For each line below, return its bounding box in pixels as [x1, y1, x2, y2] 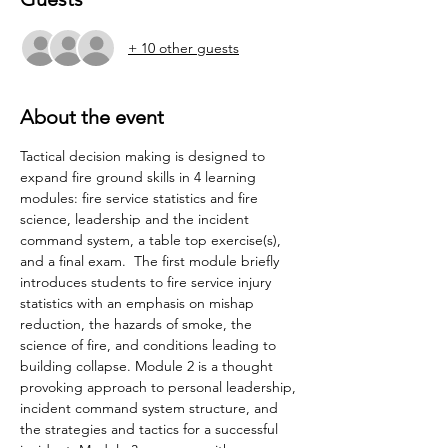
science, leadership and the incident [20, 210, 253, 228]
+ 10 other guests [128, 38, 239, 57]
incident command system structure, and [20, 399, 282, 417]
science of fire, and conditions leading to [20, 336, 280, 354]
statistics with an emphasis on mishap [20, 294, 258, 312]
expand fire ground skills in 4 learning [20, 168, 260, 186]
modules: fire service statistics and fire [20, 189, 262, 207]
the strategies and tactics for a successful [20, 420, 282, 438]
